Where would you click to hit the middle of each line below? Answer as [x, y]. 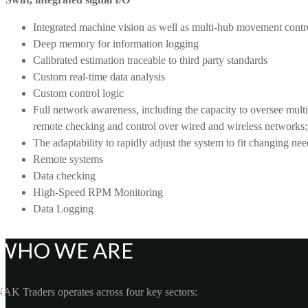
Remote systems [68, 159]
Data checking [64, 176]
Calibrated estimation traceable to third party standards [150, 60]
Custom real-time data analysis [99, 77]
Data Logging [63, 209]
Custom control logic [78, 93]
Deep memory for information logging [116, 44]
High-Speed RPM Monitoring [98, 192]
